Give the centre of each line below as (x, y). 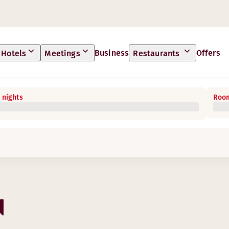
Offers (208, 53)
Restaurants (157, 53)
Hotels (14, 53)
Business (112, 53)
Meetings (62, 53)
